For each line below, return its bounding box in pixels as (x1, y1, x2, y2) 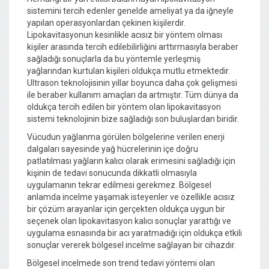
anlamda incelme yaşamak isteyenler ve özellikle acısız (27, 192, 235, 202)
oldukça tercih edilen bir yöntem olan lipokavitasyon (27, 101, 221, 112)
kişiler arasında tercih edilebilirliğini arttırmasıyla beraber (27, 41, 238, 52)
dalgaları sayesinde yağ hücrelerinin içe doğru (27, 144, 198, 154)
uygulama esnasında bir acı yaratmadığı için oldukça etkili (27, 228, 242, 238)
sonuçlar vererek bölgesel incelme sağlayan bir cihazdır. (27, 240, 236, 250)
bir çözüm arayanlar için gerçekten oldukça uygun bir (27, 204, 225, 214)
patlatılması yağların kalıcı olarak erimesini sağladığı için (27, 156, 235, 166)
